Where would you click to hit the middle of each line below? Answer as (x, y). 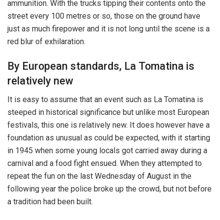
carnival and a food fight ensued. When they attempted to (105, 164)
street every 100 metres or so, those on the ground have (104, 16)
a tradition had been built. (50, 202)
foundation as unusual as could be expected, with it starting (109, 138)
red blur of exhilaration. (46, 41)
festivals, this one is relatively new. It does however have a (109, 125)
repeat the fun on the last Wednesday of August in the (99, 176)
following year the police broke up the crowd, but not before (110, 189)
